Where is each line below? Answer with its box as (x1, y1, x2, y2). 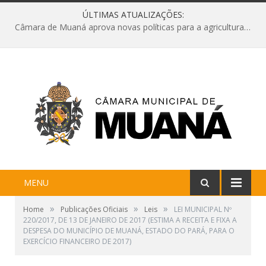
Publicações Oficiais (61, 204, 128, 214)
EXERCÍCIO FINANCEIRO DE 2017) (23, 236, 131, 246)
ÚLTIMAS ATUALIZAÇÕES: (82, 9, 184, 20)
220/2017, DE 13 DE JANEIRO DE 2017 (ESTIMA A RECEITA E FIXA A (23, 214, 237, 225)
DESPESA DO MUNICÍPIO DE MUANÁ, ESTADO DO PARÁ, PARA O (23, 225, 235, 236)
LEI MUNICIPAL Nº (174, 204, 232, 214)
